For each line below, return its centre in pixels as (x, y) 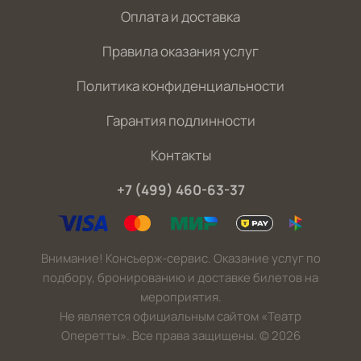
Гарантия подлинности (180, 121)
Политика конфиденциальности (180, 86)
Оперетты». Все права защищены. (159, 336)
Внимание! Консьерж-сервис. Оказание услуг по (180, 259)
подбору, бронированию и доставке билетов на (180, 278)
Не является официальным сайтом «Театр (180, 317)
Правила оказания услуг (180, 52)
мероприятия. (180, 297)
